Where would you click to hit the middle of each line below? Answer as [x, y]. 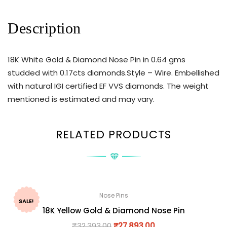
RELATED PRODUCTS [113, 134]
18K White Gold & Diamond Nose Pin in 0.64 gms [97, 60]
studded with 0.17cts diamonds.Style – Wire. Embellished [113, 73]
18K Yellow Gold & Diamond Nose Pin [113, 210]
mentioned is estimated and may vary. [81, 99]
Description [44, 28]
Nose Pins [113, 195]
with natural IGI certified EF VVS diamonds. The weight [108, 86]
